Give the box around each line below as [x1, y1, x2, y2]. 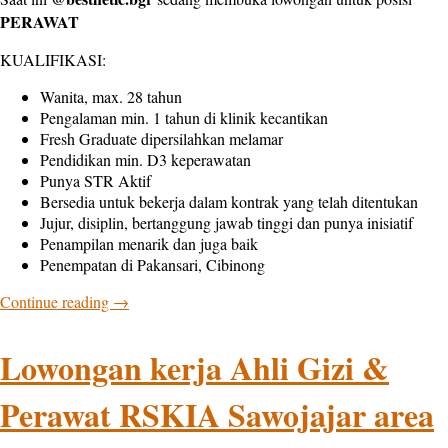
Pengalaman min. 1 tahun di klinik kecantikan [40, 107, 328, 129]
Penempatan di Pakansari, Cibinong [40, 254, 265, 276]
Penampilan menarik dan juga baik [40, 233, 258, 255]
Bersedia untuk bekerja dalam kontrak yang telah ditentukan [40, 191, 418, 213]
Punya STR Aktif [40, 170, 151, 192]
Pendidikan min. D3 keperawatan [40, 149, 251, 171]
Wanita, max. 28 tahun [40, 86, 182, 108]
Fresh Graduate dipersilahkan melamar [40, 128, 283, 150]
